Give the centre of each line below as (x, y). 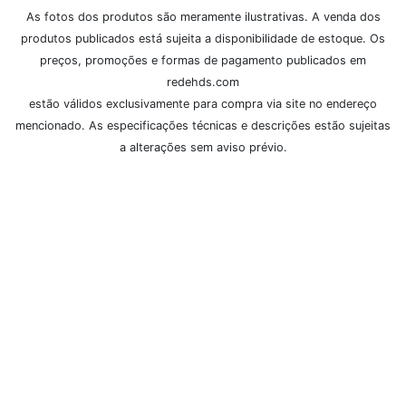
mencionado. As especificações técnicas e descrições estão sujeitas (203, 126)
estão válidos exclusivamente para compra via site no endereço (203, 104)
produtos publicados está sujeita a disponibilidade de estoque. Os (203, 39)
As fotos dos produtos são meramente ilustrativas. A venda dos (203, 17)
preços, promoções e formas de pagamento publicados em (203, 61)
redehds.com (203, 82)
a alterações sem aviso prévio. (203, 148)
